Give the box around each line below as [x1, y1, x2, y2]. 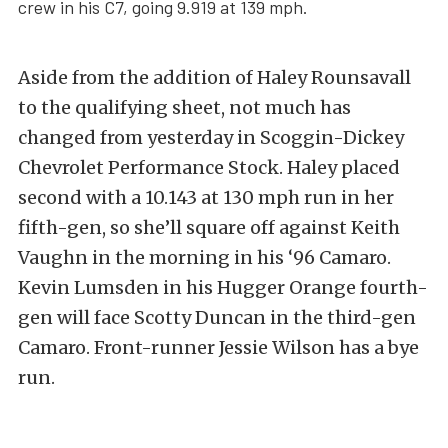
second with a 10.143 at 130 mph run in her [18, 186, 394, 210]
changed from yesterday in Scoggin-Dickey [18, 126, 404, 150]
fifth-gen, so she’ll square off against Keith [18, 216, 400, 240]
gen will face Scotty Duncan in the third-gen [18, 306, 416, 330]
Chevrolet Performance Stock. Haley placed [18, 156, 400, 180]
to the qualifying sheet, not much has [18, 96, 351, 120]
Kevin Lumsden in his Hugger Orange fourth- [18, 276, 428, 300]
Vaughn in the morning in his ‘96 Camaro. [18, 246, 391, 270]
